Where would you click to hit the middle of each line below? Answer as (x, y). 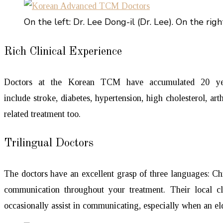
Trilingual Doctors (49, 144)
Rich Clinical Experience (63, 52)
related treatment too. (42, 114)
